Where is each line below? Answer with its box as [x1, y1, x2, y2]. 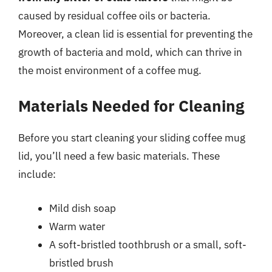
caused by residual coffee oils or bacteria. [18, 8, 211, 22]
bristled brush [49, 256, 114, 270]
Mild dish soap [49, 201, 116, 215]
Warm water [49, 219, 105, 233]
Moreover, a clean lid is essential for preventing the [18, 27, 253, 41]
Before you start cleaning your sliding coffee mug [18, 131, 245, 144]
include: [18, 168, 56, 181]
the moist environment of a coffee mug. [18, 63, 202, 77]
